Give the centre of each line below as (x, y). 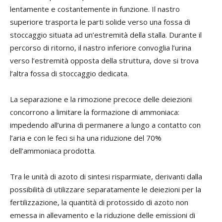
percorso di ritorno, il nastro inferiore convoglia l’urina (101, 47)
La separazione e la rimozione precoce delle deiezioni (101, 99)
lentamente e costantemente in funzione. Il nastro (95, 9)
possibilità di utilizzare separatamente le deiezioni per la (106, 189)
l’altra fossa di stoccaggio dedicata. (69, 73)
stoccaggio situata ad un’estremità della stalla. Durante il (106, 34)
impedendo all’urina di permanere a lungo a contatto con (105, 125)
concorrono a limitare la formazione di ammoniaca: (95, 112)
